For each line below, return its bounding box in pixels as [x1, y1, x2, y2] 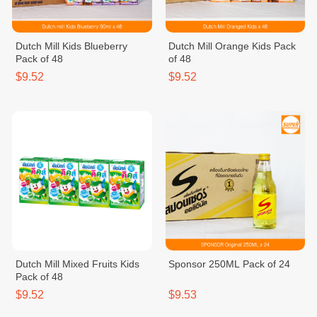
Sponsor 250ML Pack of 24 [168, 258, 291, 270]
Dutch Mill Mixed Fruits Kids [15, 258, 139, 270]
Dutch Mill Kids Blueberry [15, 40, 127, 52]
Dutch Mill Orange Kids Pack [168, 40, 296, 52]
